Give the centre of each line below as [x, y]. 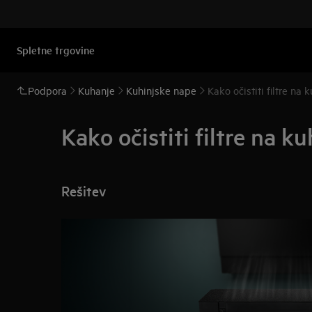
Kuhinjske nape [161, 90]
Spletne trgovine [56, 50]
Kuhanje [96, 90]
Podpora [47, 90]
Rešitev [84, 191]
